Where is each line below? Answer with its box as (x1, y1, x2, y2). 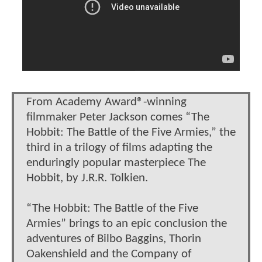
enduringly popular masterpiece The (26, 156, 206, 169)
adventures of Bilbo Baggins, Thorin (26, 232, 201, 245)
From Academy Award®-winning (26, 95, 187, 108)
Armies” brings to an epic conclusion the (26, 217, 227, 230)
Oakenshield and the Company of (26, 247, 191, 260)
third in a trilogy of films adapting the (26, 141, 212, 154)
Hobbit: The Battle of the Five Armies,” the (26, 126, 236, 139)
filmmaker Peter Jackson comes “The (26, 111, 209, 123)
